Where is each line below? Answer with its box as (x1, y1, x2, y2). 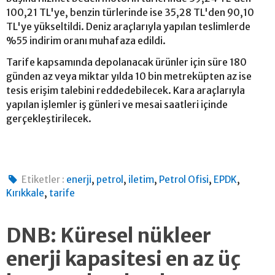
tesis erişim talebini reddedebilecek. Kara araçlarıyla (6, 83, 245, 96)
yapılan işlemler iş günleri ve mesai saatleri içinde (6, 98, 228, 110)
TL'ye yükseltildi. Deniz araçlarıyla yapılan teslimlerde (6, 20, 250, 33)
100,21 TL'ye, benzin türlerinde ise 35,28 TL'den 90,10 (6, 6, 254, 18)
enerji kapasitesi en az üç (6, 246, 241, 271)
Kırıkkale (6, 187, 44, 199)
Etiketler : (21, 173, 65, 185)
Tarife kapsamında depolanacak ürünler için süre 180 (6, 55, 247, 68)
